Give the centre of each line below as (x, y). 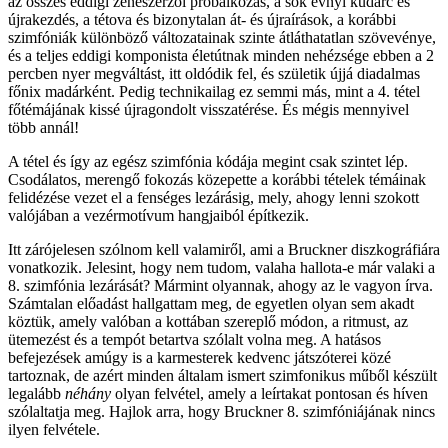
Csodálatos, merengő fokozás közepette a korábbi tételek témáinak (217, 180)
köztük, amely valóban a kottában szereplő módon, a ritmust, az (208, 322)
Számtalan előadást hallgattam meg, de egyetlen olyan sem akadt (211, 304)
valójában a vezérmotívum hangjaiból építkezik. (158, 216)
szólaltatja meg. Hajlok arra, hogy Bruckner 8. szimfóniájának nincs (221, 412)
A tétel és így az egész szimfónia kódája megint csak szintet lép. (208, 162)
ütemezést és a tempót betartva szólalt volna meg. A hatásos (194, 340)
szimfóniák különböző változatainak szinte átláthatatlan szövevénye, (222, 38)
